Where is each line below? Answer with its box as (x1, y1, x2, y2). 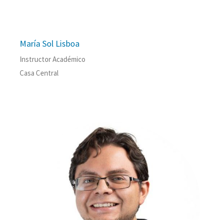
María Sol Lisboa (20, 38, 80, 50)
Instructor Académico (20, 55, 85, 64)
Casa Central (20, 68, 58, 78)
